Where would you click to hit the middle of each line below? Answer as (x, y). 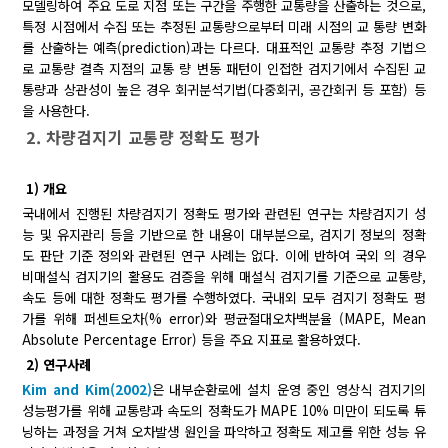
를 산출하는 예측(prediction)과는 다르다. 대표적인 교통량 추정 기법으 (224, 47)
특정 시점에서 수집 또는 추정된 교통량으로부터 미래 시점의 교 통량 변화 (224, 26)
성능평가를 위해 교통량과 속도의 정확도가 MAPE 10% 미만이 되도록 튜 (224, 410)
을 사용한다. (56, 110)
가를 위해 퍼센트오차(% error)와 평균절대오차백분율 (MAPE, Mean (224, 318)
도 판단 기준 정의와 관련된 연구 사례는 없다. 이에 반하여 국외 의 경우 (224, 255)
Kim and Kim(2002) (87, 389)
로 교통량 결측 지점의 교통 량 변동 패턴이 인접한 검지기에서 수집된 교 (224, 68)
